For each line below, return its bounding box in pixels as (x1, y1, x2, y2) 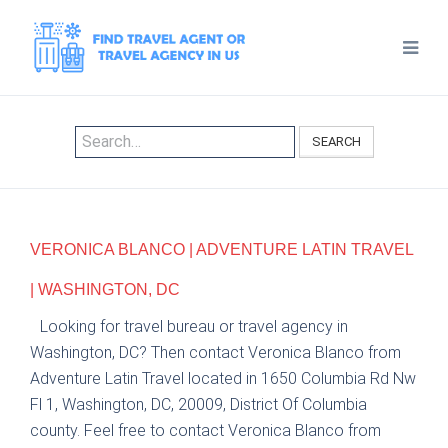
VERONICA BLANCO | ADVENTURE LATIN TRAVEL (30, 241, 413, 259)
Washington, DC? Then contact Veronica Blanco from (30, 343, 401, 363)
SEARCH (311, 134, 361, 149)
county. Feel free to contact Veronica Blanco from (30, 421, 381, 441)
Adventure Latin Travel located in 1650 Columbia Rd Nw (30, 369, 416, 389)
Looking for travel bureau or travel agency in (40, 317, 348, 337)
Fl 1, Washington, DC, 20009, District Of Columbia (30, 395, 367, 415)
